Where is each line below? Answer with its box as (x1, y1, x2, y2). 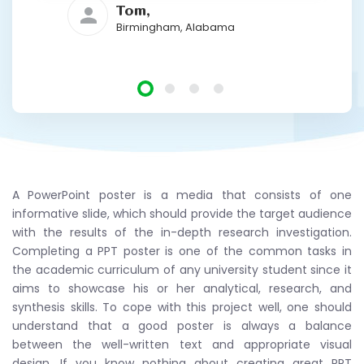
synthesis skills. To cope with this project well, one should (12, 298, 352, 315)
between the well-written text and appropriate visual (12, 336, 352, 353)
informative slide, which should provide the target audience (12, 205, 352, 222)
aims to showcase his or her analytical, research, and (12, 279, 352, 297)
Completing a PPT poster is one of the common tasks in (12, 242, 352, 259)
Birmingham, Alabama (116, 19, 235, 35)
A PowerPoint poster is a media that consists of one (12, 186, 352, 203)
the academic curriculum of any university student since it (12, 261, 352, 278)
